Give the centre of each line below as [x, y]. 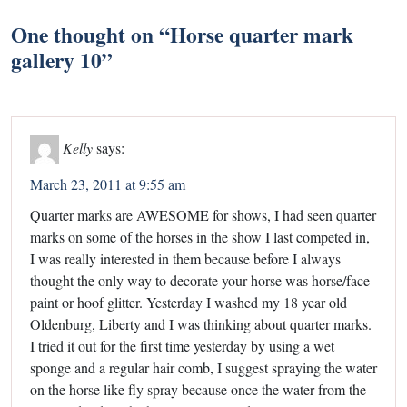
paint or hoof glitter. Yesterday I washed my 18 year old [189, 302]
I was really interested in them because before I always [185, 258]
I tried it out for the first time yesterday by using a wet [182, 345]
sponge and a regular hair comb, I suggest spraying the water [203, 367]
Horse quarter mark [262, 34]
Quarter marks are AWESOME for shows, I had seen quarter [203, 214]
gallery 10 [56, 60]
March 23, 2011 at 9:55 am [108, 184]
